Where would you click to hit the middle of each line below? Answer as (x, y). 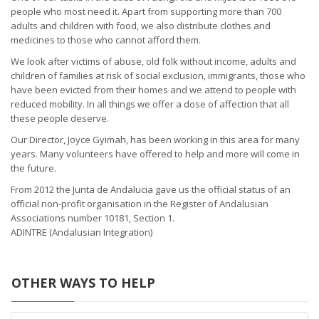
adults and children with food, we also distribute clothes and (141, 25)
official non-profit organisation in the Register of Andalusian (140, 203)
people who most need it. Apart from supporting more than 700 (146, 11)
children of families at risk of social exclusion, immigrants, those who (158, 75)
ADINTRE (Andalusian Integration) (82, 232)
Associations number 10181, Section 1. (93, 218)
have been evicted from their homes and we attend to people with (153, 89)
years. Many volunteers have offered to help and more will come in (155, 153)
